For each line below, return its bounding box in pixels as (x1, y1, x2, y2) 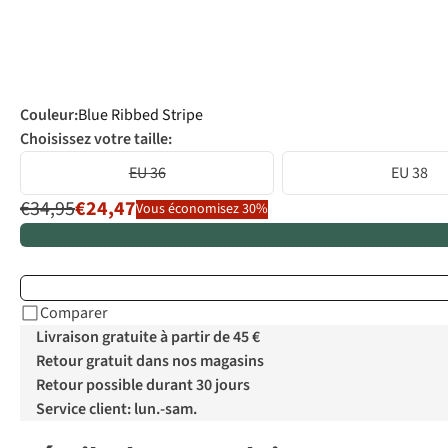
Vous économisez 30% (136, 198, 268, 219)
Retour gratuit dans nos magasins (36, 350, 264, 373)
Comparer (40, 302, 108, 325)
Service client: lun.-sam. (36, 398, 197, 421)
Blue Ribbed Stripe (78, 104, 203, 127)
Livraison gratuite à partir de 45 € (36, 326, 260, 349)
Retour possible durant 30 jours (36, 374, 250, 397)
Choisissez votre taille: (20, 128, 172, 151)
